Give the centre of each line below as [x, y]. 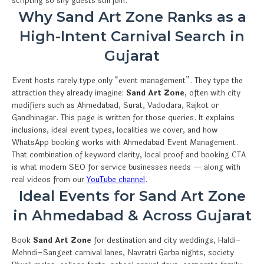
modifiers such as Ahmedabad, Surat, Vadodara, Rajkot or [115, 105]
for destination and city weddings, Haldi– [166, 240]
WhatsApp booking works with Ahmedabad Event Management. [125, 142]
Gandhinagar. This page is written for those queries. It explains [123, 118]
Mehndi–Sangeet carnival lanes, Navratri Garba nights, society [123, 253]
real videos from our [49, 179]
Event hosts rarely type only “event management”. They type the [127, 80]
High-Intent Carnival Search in [132, 36]
